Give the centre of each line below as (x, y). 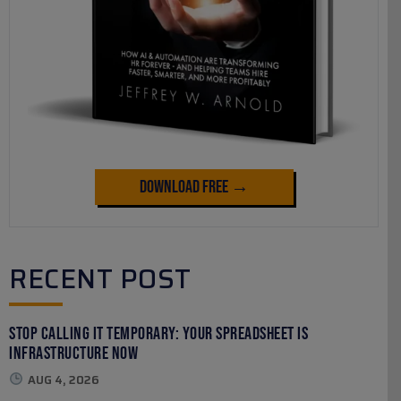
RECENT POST (100, 278)
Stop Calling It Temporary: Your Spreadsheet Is (158, 333)
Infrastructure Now (73, 353)
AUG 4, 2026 (63, 380)
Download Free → (194, 187)
